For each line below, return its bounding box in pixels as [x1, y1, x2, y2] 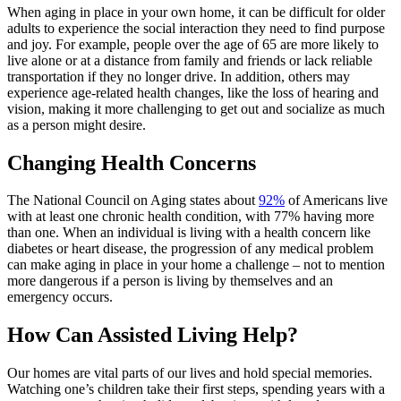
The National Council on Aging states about [7, 192, 259, 209]
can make [7, 257, 64, 273]
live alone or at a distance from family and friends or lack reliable [7, 52, 372, 68]
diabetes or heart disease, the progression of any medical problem [7, 241, 373, 257]
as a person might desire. [7, 116, 149, 132]
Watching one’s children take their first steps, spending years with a [7, 381, 385, 397]
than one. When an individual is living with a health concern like [7, 225, 371, 241]
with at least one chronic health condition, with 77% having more [7, 209, 374, 225]
